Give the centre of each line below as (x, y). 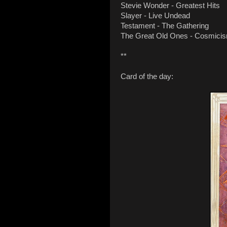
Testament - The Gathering (165, 26)
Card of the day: (147, 77)
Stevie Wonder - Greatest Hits (170, 6)
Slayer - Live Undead (155, 16)
